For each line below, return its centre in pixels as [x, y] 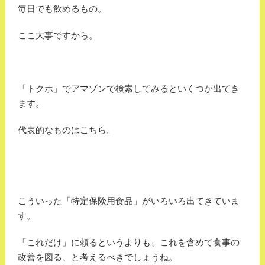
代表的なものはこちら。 [66, 130]
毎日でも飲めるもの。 [62, 9]
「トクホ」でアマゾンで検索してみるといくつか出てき [128, 89]
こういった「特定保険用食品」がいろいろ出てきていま [128, 201]
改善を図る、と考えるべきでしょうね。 [97, 257]
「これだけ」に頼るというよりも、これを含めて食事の [128, 243]
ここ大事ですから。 [57, 35]
